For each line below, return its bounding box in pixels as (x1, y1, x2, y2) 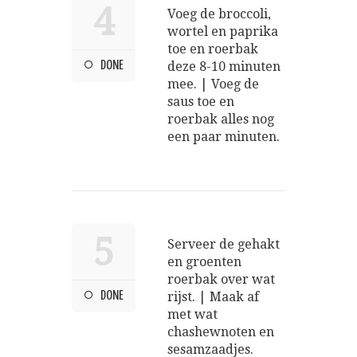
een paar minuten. (167, 128, 280, 144)
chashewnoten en (167, 324, 274, 339)
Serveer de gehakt (167, 236, 280, 252)
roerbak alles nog (167, 111, 274, 127)
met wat (167, 306, 218, 322)
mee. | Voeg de (167, 76, 259, 92)
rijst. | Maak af (167, 288, 259, 304)
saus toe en (167, 93, 234, 109)
